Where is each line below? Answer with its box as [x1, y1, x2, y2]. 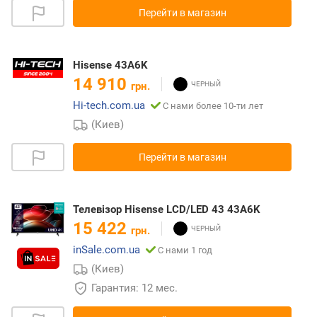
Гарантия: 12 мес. [91, 281, 178, 294]
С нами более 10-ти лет [163, 100, 263, 111]
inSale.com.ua [73, 243, 140, 256]
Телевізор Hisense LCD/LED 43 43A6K [73, 202, 260, 216]
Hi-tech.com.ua [73, 98, 145, 112]
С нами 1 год [158, 244, 212, 255]
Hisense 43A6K [73, 58, 148, 71]
